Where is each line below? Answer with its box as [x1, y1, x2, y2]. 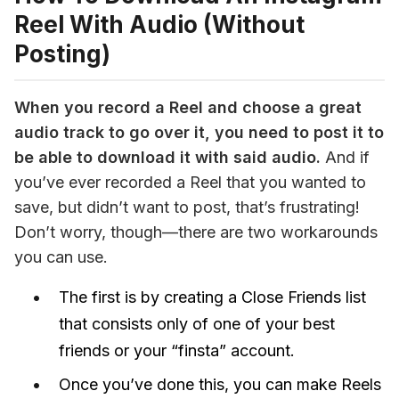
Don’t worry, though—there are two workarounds [14, 222, 378, 241]
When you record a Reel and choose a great [14, 97, 362, 117]
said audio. [233, 147, 321, 167]
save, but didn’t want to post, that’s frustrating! [14, 197, 360, 216]
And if [321, 147, 370, 167]
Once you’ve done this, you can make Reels [59, 374, 381, 394]
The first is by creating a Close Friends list [59, 287, 366, 306]
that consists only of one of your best [59, 313, 335, 333]
